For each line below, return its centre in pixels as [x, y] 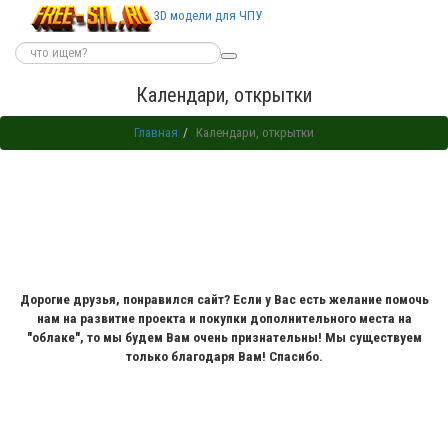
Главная [156, 132]
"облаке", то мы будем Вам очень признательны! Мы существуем [224, 337]
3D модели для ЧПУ [208, 16]
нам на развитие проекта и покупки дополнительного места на [224, 318]
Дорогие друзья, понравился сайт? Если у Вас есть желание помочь [224, 299]
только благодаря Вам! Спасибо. [224, 356]
